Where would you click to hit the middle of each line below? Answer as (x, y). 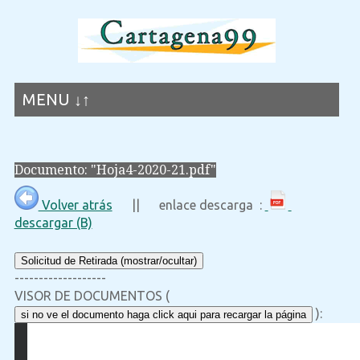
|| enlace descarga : (188, 205)
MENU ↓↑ (56, 99)
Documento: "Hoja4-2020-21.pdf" (115, 170)
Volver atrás (75, 205)
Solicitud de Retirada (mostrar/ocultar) (108, 261)
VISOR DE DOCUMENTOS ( (92, 296)
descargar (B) (53, 223)
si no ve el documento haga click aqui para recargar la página (163, 315)
